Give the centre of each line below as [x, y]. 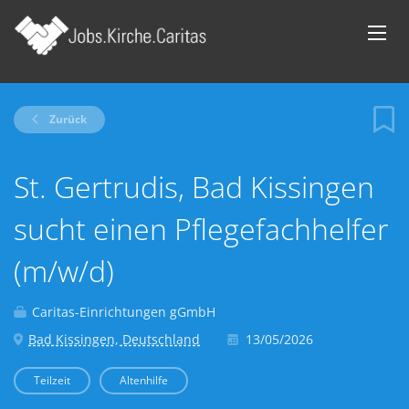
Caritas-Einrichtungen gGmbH [122, 312]
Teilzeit [52, 380]
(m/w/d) [64, 271]
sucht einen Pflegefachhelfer [201, 229]
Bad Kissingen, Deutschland [114, 339]
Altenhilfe [144, 380]
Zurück [67, 119]
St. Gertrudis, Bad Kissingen [194, 187]
